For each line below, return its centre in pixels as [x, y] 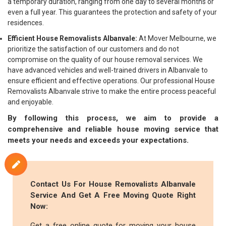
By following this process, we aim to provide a [113, 118]
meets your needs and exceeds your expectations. [98, 140]
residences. [26, 23]
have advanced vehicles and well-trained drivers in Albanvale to [108, 70]
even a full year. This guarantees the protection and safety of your [112, 12]
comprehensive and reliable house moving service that [113, 129]
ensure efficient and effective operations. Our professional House [111, 81]
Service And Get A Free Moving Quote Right [113, 195]
